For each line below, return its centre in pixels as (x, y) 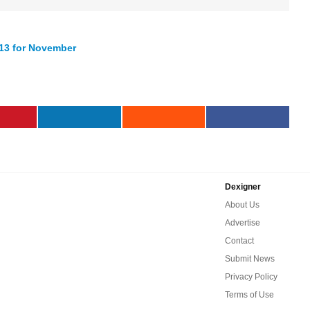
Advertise (243, 222)
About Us (242, 204)
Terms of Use (249, 294)
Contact (239, 240)
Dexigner (243, 186)
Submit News (250, 258)
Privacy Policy (251, 276)
